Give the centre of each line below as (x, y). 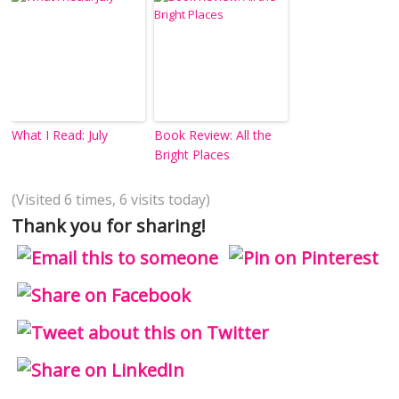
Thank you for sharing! (109, 226)
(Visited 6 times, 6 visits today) (111, 200)
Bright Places (192, 155)
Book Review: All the (213, 135)
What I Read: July (60, 135)
